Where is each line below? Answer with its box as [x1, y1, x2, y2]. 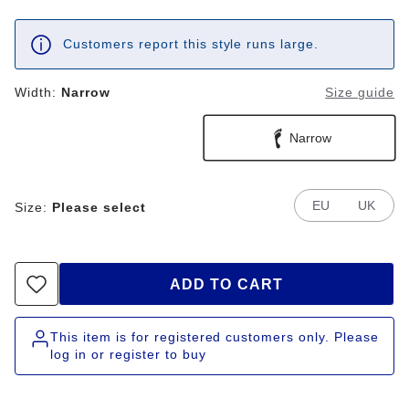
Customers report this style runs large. [63, 37, 320, 51]
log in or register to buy [50, 347, 206, 362]
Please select [51, 200, 146, 215]
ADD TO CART [169, 276, 284, 292]
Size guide [325, 85, 394, 100]
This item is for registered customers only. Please [50, 330, 380, 344]
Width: [15, 85, 57, 100]
